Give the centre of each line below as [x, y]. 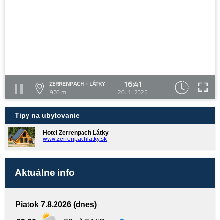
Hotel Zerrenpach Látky [76, 133]
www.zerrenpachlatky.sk [75, 139]
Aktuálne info [45, 173]
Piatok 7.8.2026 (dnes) [56, 205]
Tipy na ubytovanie [47, 115]
